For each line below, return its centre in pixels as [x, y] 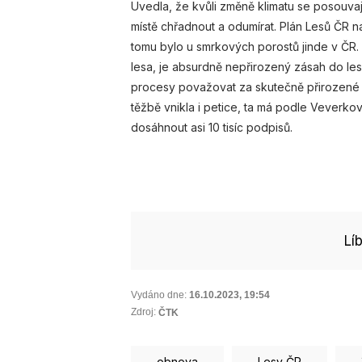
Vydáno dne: [159, 295]
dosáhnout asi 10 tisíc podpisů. [212, 127]
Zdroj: [143, 312]
